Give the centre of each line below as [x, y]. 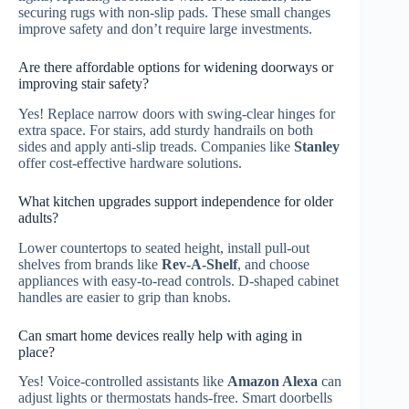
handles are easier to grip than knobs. [125, 297]
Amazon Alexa [273, 382]
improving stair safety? [84, 83]
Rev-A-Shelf [199, 264]
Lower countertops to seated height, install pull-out [164, 247]
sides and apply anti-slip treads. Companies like [156, 146]
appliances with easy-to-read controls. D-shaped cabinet [178, 280]
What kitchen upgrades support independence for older [176, 201]
